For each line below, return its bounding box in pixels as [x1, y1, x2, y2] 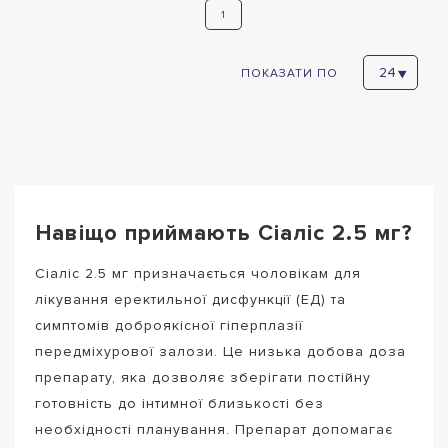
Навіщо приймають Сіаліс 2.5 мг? [35, 219, 413, 247]
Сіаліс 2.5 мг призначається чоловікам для [35, 265, 361, 283]
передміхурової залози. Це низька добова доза [35, 343, 406, 361]
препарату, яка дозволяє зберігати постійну [35, 369, 371, 387]
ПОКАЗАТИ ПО [241, 66, 338, 81]
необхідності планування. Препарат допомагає [35, 421, 393, 439]
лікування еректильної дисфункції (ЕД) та [35, 291, 346, 309]
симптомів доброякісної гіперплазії [35, 317, 303, 335]
